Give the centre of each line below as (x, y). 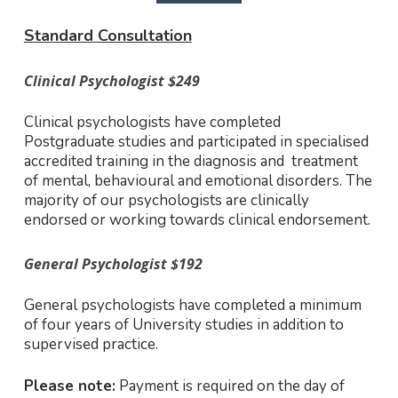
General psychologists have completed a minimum (192, 305)
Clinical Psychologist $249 (111, 81)
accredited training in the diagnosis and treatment (191, 162)
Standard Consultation (107, 36)
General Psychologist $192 (113, 263)
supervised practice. (91, 344)
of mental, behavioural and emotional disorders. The (198, 181)
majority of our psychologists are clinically (166, 201)
